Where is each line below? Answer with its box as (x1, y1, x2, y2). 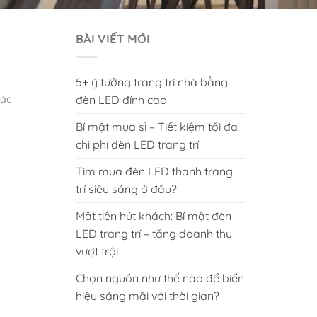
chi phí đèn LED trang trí (76, 137, 199, 151)
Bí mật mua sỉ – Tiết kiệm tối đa (76, 119, 238, 134)
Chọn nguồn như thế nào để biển (76, 270, 244, 285)
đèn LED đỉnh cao (76, 92, 167, 107)
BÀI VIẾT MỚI (76, 32, 150, 46)
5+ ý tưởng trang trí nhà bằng (76, 74, 228, 89)
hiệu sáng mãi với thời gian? (76, 288, 219, 303)
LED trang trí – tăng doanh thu (76, 226, 232, 241)
